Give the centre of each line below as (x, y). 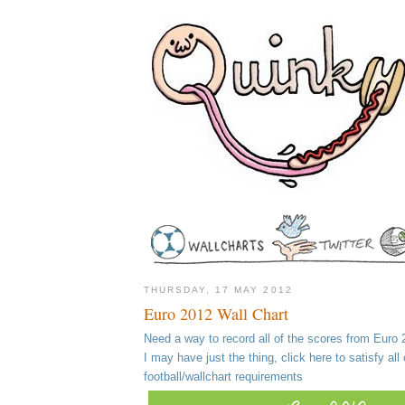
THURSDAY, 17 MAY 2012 (218, 290)
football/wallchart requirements (223, 376)
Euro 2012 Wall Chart (216, 313)
